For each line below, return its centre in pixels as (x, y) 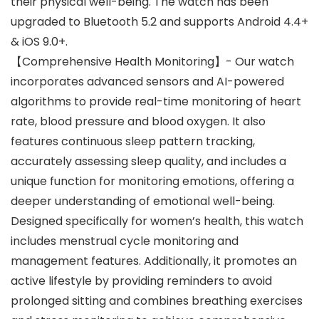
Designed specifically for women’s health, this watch (157, 221)
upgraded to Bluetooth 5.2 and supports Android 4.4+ (159, 22)
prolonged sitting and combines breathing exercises (157, 301)
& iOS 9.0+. (39, 42)
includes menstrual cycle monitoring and (125, 241)
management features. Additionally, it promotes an (154, 261)
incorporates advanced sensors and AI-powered (147, 82)
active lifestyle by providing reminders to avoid (141, 281)
